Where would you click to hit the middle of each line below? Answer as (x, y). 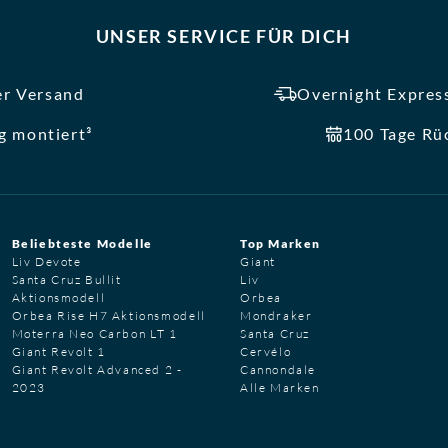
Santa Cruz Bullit (66, 279)
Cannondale (278, 369)
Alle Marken (280, 387)
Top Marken (280, 243)
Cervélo (266, 351)
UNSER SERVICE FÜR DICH (224, 35)
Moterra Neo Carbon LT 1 (94, 333)
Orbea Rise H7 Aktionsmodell (108, 315)
